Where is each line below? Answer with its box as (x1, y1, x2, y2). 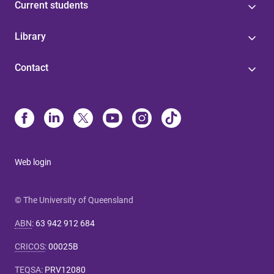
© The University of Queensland (15, 195, 133, 206)
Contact (15, 62, 48, 74)
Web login (15, 157, 51, 168)
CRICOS (15, 242, 45, 252)
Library (15, 31, 46, 43)
